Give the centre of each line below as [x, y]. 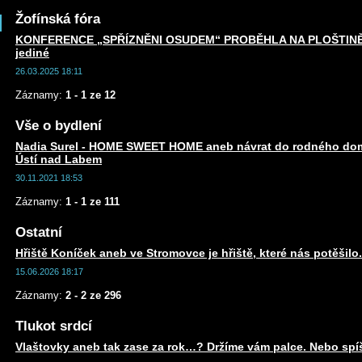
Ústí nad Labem [59, 159]
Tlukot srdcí [54, 326]
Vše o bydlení [59, 126]
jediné [32, 53]
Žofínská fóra [58, 19]
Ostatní [39, 232]
